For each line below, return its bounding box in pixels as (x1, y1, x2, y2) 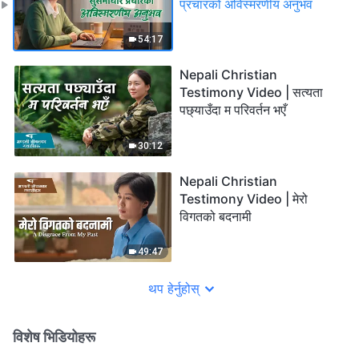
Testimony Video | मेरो (179, 190, 308, 207)
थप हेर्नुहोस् (148, 280, 200, 297)
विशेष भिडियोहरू (13, 329, 95, 346)
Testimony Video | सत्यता (179, 84, 323, 101)
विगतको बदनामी (179, 208, 252, 224)
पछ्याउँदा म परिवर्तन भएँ (179, 102, 286, 119)
